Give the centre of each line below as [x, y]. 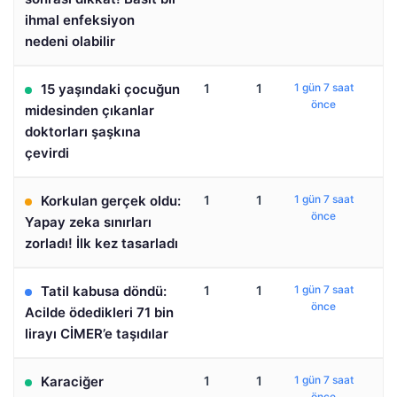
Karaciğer [72, 381]
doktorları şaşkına [83, 132]
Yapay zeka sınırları [88, 222]
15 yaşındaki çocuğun [110, 89]
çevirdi [47, 153]
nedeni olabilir [70, 41]
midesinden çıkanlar [90, 110]
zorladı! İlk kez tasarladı [101, 243]
